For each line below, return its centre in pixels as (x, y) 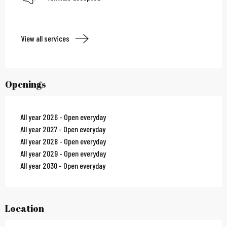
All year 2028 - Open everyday (63, 141)
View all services (45, 39)
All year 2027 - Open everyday (63, 129)
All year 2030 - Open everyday (63, 166)
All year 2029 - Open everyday (63, 154)
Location (25, 209)
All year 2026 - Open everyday (63, 117)
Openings (26, 84)
